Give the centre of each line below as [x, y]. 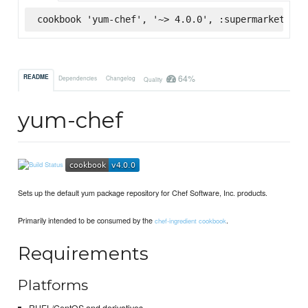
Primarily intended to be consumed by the [87, 220]
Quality [153, 79]
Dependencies [78, 77]
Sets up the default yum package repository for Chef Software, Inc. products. [143, 192]
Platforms [53, 285]
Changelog [120, 77]
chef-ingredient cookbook [191, 221]
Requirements [84, 254]
